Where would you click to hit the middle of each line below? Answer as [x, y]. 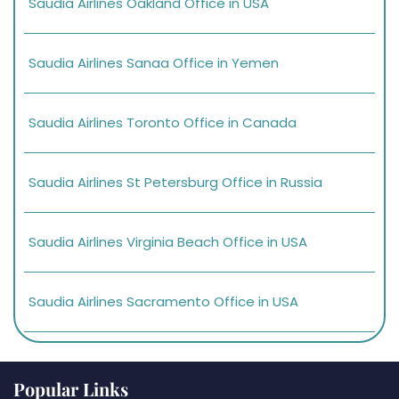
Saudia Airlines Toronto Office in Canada [163, 122]
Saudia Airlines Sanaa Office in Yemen [154, 62]
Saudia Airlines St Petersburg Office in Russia [175, 182]
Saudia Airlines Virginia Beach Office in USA [168, 241]
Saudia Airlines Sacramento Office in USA [163, 301]
